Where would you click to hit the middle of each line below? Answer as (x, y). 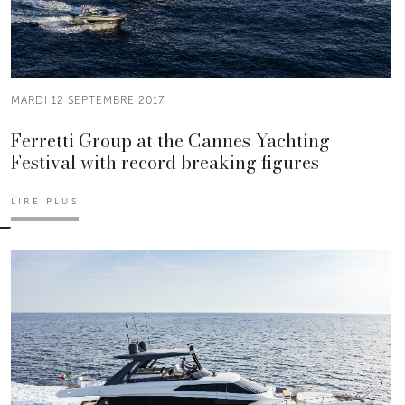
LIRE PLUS (45, 201)
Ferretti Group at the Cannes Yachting (170, 140)
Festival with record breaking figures (165, 162)
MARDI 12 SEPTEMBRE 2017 (88, 100)
